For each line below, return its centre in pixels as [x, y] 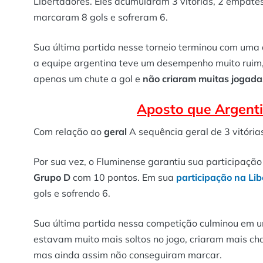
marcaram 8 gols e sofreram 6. [101, 17]
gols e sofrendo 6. [72, 193]
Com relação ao [69, 131]
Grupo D [52, 177]
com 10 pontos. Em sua [123, 177]
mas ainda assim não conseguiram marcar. [128, 254]
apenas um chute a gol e [88, 78]
